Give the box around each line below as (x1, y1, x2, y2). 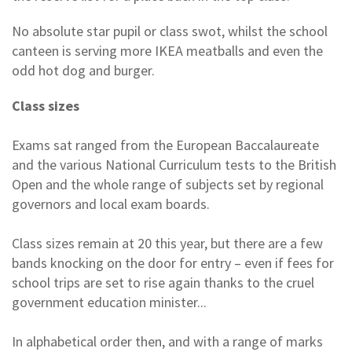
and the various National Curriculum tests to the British (12, 155, 336, 174)
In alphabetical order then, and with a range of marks (12, 332, 323, 350)
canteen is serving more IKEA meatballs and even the (12, 41, 323, 60)
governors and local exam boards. (12, 194, 210, 213)
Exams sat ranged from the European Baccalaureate (12, 135, 319, 154)
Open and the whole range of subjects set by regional (12, 174, 324, 193)
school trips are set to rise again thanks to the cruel (12, 273, 314, 291)
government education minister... (12, 292, 207, 311)
